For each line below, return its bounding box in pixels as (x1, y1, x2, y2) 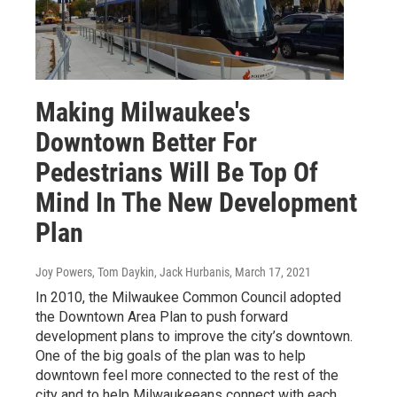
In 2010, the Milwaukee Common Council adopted (35, 289, 341, 307)
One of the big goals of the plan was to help (35, 347, 306, 365)
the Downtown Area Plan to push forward (35, 308, 288, 326)
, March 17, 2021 (230, 265, 311, 280)
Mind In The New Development (35, 187, 357, 219)
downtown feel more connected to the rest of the (35, 367, 339, 385)
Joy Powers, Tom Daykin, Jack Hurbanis (35, 265, 230, 280)
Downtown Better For (35, 127, 257, 159)
